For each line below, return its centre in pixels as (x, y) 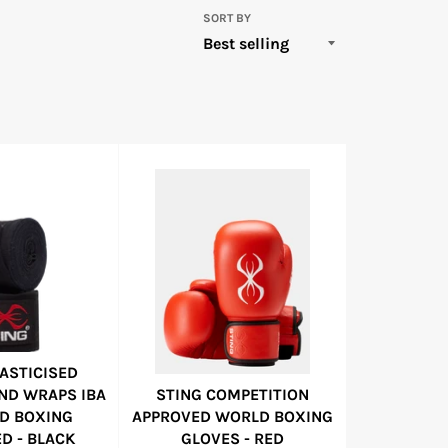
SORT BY (226, 18)
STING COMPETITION (232, 394)
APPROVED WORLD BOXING (232, 416)
